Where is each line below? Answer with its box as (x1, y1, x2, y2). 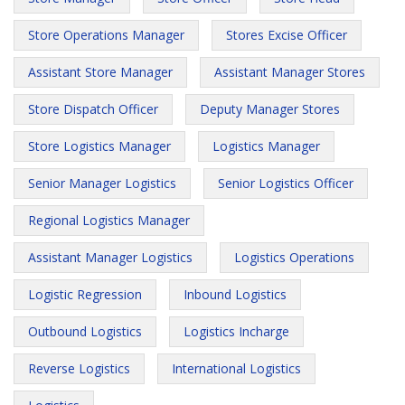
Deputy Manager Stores (200, 100, 340, 118)
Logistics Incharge (184, 323, 289, 340)
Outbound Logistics (28, 323, 142, 340)
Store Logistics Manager (28, 137, 171, 155)
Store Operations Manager (28, 26, 184, 43)
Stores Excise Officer (226, 26, 347, 43)
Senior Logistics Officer (218, 174, 353, 192)
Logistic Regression (28, 286, 142, 303)
